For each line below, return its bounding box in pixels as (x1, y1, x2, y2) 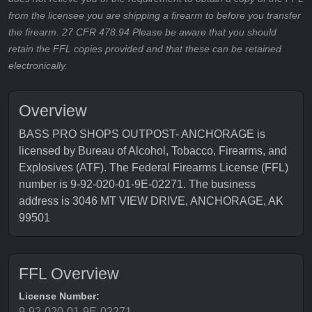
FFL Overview (19, 265, 119, 283)
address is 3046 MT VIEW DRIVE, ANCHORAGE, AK (19, 195, 283, 207)
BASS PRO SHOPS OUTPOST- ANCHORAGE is (19, 128, 265, 140)
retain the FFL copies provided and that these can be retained (8, 43, 281, 54)
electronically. (8, 60, 68, 71)
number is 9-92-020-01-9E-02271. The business (19, 178, 256, 190)
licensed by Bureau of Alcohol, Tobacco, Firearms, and (19, 145, 287, 157)
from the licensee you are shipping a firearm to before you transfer (8, 10, 301, 21)
